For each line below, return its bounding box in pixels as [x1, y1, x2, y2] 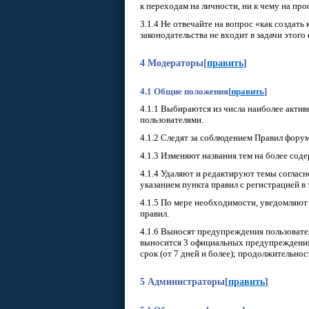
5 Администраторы [140, 277, 225, 287]
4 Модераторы [140, 58, 203, 68]
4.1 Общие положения [140, 86, 228, 97]
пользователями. [140, 114, 203, 125]
